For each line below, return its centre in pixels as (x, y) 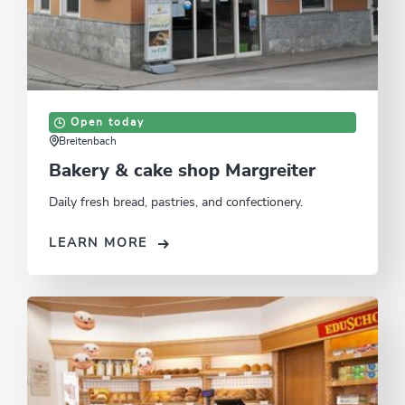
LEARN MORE (98, 244)
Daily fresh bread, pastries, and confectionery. (176, 203)
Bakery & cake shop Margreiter (182, 171)
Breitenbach (88, 141)
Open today (108, 122)
